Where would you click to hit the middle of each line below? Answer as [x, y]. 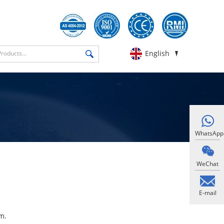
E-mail [207, 193]
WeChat [207, 164]
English [157, 53]
